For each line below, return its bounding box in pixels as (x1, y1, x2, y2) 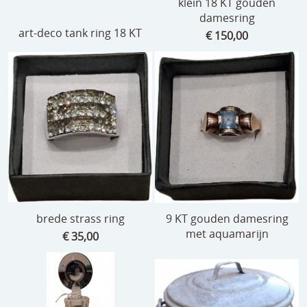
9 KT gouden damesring (165, 210, 288, 226)
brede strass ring (36, 210, 125, 226)
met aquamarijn (185, 225, 269, 241)
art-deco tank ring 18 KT (19, 25, 142, 41)
